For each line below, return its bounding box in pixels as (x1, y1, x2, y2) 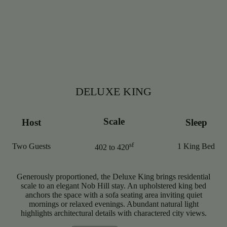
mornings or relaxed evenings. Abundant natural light (28, 200, 199, 209)
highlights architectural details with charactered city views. (20, 209, 207, 218)
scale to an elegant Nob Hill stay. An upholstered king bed (21, 181, 206, 191)
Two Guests (12, 142, 51, 151)
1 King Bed (177, 142, 215, 151)
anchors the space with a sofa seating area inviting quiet (25, 191, 202, 200)
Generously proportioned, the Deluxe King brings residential (17, 172, 210, 181)
